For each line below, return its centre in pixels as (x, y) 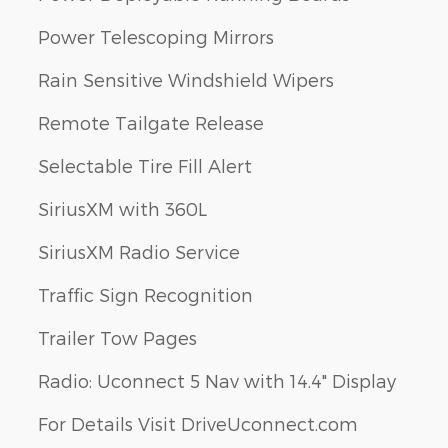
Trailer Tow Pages (117, 338)
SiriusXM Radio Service (139, 252)
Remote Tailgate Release (151, 123)
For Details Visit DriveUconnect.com (198, 424)
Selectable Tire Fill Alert (145, 166)
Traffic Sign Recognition (145, 295)
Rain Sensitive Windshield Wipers (186, 80)
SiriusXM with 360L (122, 209)
